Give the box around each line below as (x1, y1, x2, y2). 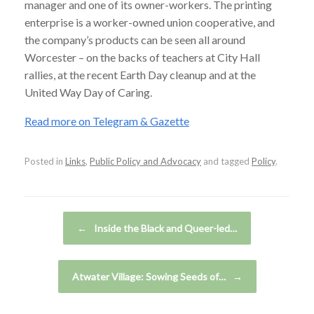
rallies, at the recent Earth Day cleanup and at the (25, 68, 256, 81)
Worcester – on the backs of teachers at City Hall (25, 50, 260, 64)
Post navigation (25, 212, 95, 223)
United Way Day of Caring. (25, 86, 152, 99)
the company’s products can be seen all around (25, 33, 245, 46)
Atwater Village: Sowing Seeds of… (71, 270, 228, 282)
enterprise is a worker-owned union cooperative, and (25, 15, 275, 29)
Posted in (25, 155, 65, 167)
